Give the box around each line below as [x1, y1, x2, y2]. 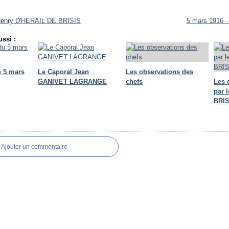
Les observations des [126, 68, 194, 76]
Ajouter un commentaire [1, 143, 68, 150]
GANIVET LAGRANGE [38, 78, 107, 85]
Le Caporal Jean [38, 68, 89, 76]
